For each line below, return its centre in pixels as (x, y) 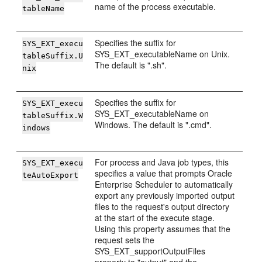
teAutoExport (51, 175)
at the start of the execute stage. (155, 218)
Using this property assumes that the (163, 229)
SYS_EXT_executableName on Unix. (163, 54)
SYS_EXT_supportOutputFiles (150, 251)
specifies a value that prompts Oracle (164, 173)
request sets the (125, 240)
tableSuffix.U (53, 56)
